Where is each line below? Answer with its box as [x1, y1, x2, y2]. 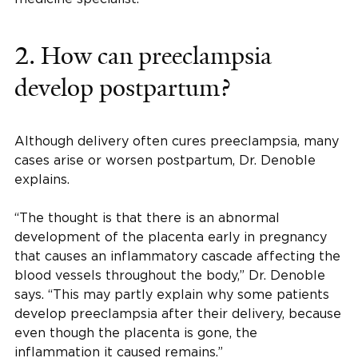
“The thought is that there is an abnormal [14, 210, 280, 225]
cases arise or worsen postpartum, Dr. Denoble [14, 153, 316, 167]
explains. [14, 172, 70, 186]
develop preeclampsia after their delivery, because [14, 306, 341, 320]
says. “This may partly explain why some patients [14, 287, 329, 301]
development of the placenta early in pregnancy [14, 229, 327, 244]
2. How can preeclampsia [14, 41, 272, 71]
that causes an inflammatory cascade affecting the [14, 249, 340, 263]
